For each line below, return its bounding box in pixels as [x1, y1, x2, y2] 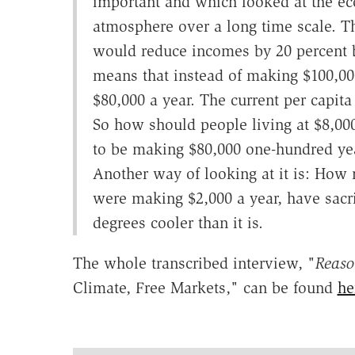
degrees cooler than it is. [92, 213, 263, 233]
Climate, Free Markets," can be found [72, 278, 338, 298]
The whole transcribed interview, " [72, 254, 315, 273]
